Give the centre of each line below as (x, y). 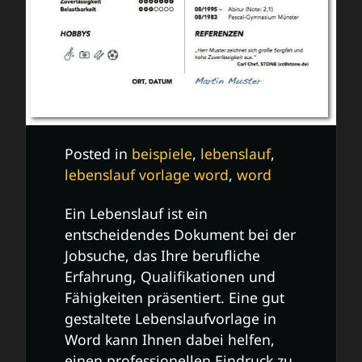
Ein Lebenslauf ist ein (136, 214)
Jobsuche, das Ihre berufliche (162, 256)
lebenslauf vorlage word (147, 175)
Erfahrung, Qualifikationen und (170, 277)
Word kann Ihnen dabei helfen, (170, 340)
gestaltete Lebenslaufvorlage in (170, 319)
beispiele (162, 154)
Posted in (98, 154)
